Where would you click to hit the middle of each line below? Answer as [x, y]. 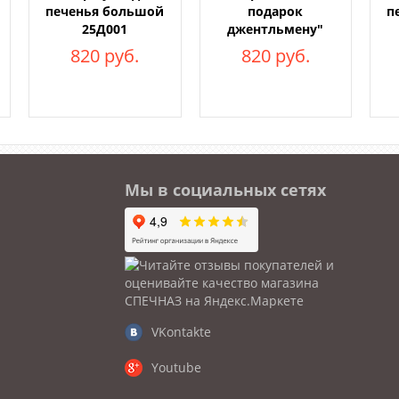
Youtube [177, 367]
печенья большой [105, 11]
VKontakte [182, 332]
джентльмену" [276, 29]
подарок [276, 11]
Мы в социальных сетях [226, 190]
